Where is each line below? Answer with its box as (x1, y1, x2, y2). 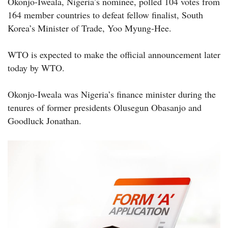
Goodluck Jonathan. (8, 115, 81, 127)
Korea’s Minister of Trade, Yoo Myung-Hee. (8, 22, 172, 35)
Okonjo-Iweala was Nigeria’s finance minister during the (8, 88, 216, 101)
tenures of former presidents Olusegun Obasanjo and (8, 101, 202, 114)
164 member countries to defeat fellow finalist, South (8, 9, 203, 21)
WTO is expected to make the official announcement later (8, 48, 220, 61)
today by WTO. (8, 62, 65, 74)
